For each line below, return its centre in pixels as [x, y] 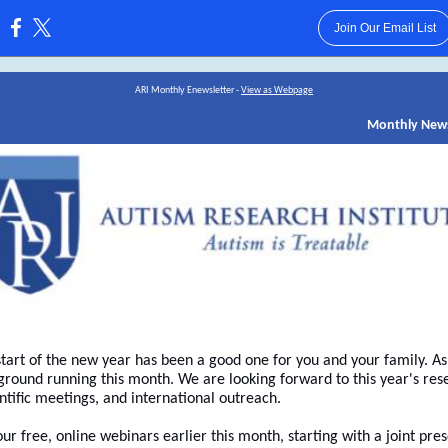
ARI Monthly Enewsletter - [188, 90]
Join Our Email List [384, 28]
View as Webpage [277, 90]
